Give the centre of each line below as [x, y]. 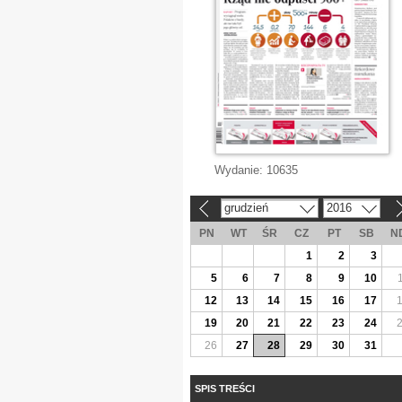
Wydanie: [240, 170]
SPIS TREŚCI [225, 388]
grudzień [246, 207]
